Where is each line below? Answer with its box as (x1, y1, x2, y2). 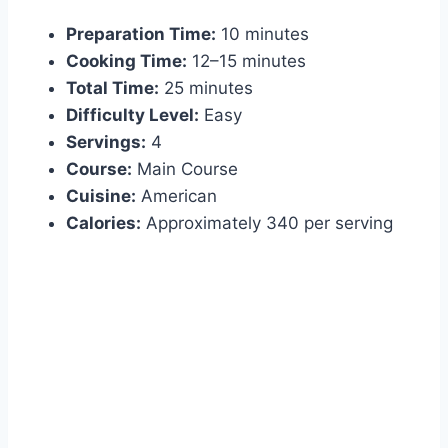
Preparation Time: (66, 24, 216, 45)
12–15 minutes (187, 51, 306, 72)
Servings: (66, 132, 146, 153)
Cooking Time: (66, 51, 187, 72)
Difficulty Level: (66, 105, 199, 126)
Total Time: (66, 78, 159, 99)
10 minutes (216, 24, 309, 45)
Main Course (132, 159, 238, 180)
